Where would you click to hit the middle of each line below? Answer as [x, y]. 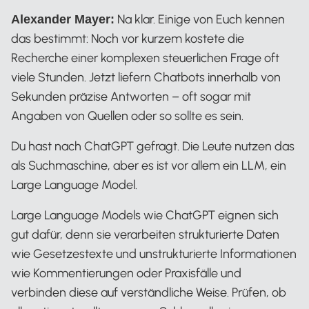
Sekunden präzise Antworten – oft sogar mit [131, 97]
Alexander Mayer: [63, 19]
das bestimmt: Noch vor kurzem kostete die [128, 39]
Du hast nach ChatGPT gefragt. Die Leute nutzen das [153, 146]
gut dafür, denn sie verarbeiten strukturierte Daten [145, 235]
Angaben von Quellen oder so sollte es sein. [127, 116]
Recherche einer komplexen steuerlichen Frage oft [145, 58]
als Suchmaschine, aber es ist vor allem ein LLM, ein [149, 166]
